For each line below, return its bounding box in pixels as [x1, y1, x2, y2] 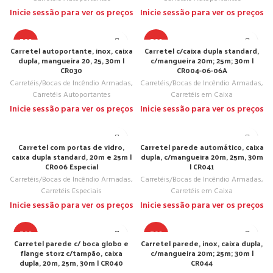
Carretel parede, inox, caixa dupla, [141, 236, 263, 250]
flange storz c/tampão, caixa [20, 246, 122, 260]
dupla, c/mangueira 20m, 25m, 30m [140, 150, 263, 163]
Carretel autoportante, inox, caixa [10, 44, 133, 57]
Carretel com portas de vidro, [18, 140, 124, 154]
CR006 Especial [44, 160, 98, 173]
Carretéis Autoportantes [32, 89, 111, 101]
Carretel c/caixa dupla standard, [144, 44, 259, 57]
